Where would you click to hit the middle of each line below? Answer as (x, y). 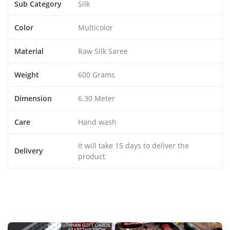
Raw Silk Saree (103, 51)
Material (29, 51)
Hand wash (97, 122)
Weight (27, 75)
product (92, 157)
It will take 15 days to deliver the (133, 146)
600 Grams (97, 75)
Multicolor (95, 28)
